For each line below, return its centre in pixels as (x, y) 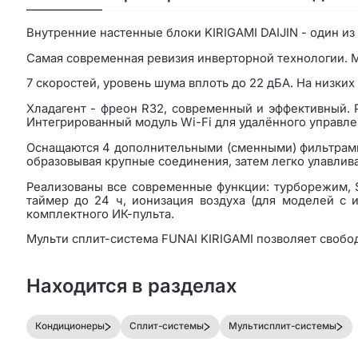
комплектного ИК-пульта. (100, 214)
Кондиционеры (70, 326)
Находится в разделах (131, 285)
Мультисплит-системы (283, 326)
